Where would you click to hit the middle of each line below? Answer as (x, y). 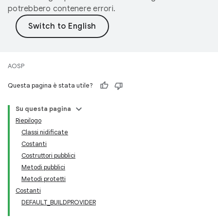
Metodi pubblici (43, 167)
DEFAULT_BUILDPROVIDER (59, 202)
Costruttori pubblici (48, 155)
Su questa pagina (43, 109)
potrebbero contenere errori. (62, 9)
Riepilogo (28, 120)
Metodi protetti (44, 179)
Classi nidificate (45, 132)
